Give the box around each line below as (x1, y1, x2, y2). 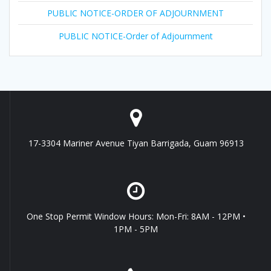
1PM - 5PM (114, 223, 158, 235)
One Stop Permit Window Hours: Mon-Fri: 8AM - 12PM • (26, 211, 246, 222)
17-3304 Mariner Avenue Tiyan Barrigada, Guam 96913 (28, 137, 244, 149)
